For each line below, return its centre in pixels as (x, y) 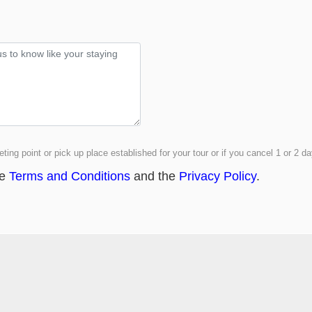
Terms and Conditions (70, 176)
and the (155, 176)
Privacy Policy (218, 176)
